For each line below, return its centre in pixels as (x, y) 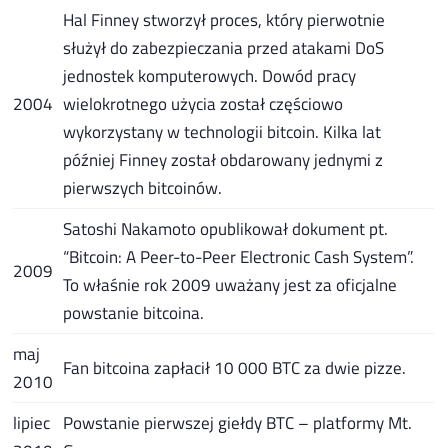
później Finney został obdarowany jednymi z (223, 159)
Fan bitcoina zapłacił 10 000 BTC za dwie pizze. (235, 367)
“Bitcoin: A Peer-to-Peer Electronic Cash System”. (239, 256)
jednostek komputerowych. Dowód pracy (210, 75)
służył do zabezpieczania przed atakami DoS (224, 47)
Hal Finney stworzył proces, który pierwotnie (224, 19)
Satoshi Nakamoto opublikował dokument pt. (226, 228)
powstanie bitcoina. (134, 312)
